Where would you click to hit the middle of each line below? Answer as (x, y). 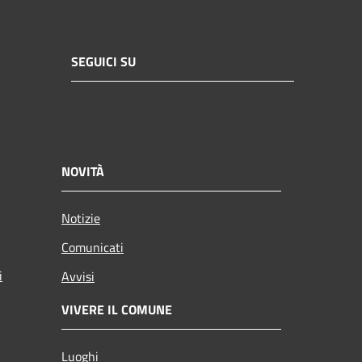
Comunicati (93, 248)
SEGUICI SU (103, 61)
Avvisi (78, 277)
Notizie (81, 219)
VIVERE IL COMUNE (117, 310)
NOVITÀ (83, 172)
